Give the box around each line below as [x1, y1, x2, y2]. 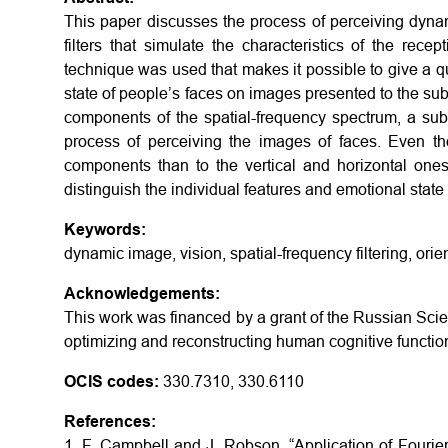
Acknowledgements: [64, 285, 220, 302]
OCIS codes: [64, 373, 159, 390]
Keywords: [64, 221, 146, 238]
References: [64, 413, 156, 430]
